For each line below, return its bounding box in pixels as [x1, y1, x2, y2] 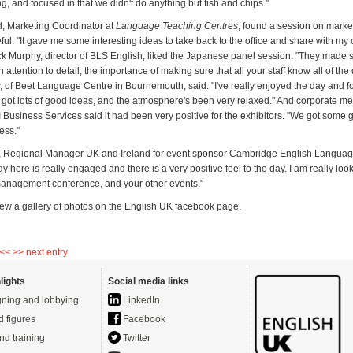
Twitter [121, 333, 150, 344]
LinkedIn [121, 295, 160, 306]
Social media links [108, 276, 189, 287]
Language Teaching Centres [116, 20, 238, 32]
